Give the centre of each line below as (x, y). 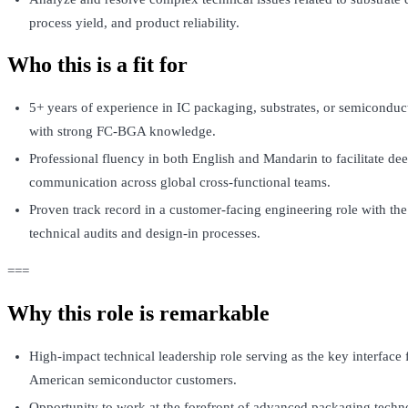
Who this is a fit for (97, 64)
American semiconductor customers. (133, 379)
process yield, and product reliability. (134, 23)
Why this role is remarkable (138, 313)
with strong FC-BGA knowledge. (122, 131)
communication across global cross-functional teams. (180, 182)
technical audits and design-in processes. (145, 233)
